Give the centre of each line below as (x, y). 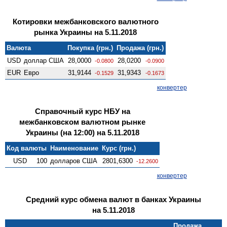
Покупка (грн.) (90, 48)
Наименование (74, 148)
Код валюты (27, 148)
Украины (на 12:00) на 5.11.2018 (82, 132)
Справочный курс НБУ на (82, 111)
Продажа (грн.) (140, 48)
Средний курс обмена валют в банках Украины (113, 199)
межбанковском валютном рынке (82, 122)
